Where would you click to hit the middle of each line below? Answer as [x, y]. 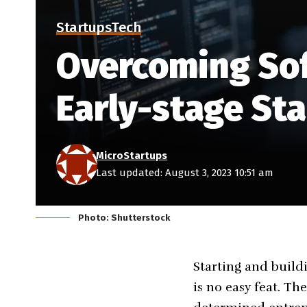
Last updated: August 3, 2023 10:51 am [185, 173]
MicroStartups [132, 156]
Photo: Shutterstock [124, 218]
